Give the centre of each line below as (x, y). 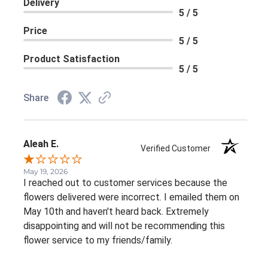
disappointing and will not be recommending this (124, 226)
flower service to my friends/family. (98, 240)
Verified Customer (179, 148)
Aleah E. (41, 144)
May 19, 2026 (45, 171)
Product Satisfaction (71, 59)
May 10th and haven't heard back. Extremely (116, 211)
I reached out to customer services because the (125, 182)
